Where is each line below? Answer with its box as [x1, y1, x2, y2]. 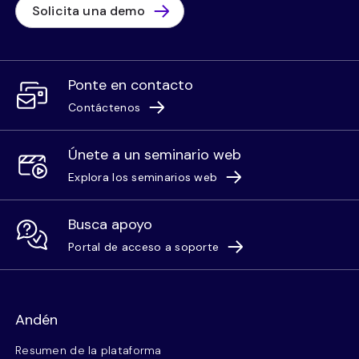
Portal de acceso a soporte [68, 240, 220, 254]
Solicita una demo [32, 2, 145, 19]
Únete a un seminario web [68, 145, 241, 164]
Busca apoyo [68, 215, 152, 234]
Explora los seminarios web [68, 170, 218, 184]
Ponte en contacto [68, 75, 193, 95]
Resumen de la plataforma [15, 343, 162, 357]
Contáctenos [68, 100, 141, 115]
